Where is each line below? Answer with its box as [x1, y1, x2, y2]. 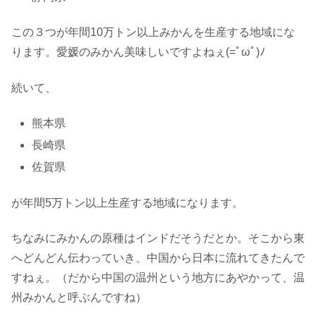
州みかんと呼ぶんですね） [11, 291, 147, 304]
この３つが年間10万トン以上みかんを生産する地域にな [11, 26, 295, 39]
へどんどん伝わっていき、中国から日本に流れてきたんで [11, 252, 305, 265]
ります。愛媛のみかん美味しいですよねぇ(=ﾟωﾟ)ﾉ [11, 46, 265, 59]
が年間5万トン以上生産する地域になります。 [11, 196, 243, 209]
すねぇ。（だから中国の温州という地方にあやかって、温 [11, 272, 305, 284]
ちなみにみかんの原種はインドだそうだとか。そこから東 [11, 232, 305, 245]
